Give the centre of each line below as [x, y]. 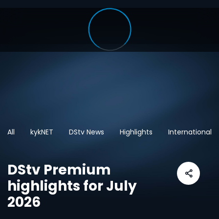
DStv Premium [59, 170]
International [190, 132]
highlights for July [72, 186]
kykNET [42, 132]
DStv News [87, 132]
